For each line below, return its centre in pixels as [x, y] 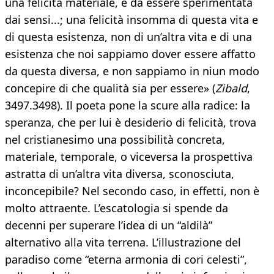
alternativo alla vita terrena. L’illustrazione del [123, 243]
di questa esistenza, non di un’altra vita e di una [128, 37]
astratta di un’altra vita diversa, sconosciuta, [120, 174]
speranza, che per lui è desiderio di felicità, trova [131, 123]
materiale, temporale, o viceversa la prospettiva [129, 157]
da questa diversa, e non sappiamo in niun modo [132, 71]
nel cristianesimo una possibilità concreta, [115, 140]
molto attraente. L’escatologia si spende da [117, 208]
